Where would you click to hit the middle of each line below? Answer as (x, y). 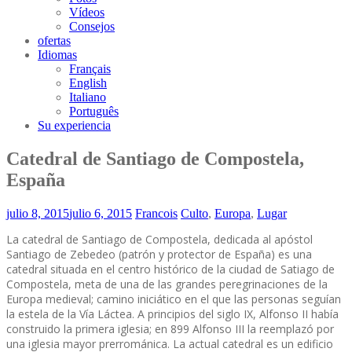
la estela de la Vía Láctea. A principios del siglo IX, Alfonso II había (172, 313)
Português (94, 111)
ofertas (54, 40)
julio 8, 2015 (38, 213)
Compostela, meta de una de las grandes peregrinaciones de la (167, 284)
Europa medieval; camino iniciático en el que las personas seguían (174, 299)
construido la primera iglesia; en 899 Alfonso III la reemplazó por (170, 328)
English (88, 83)
